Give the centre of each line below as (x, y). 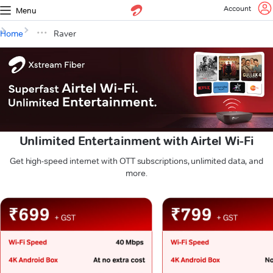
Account (237, 8)
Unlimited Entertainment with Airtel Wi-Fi (136, 141)
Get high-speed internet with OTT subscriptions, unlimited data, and (136, 161)
